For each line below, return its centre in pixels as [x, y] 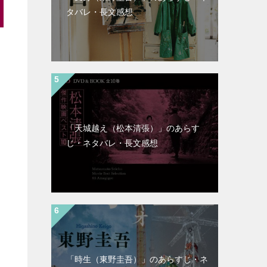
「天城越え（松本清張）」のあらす [133, 128]
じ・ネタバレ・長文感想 [112, 143]
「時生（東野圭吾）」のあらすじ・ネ [137, 259]
